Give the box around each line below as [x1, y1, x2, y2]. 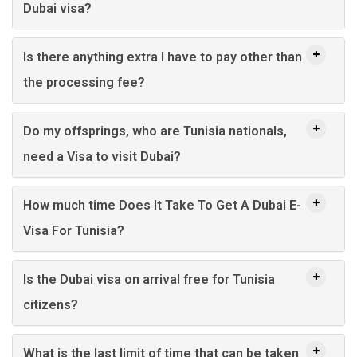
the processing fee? [23, 74, 145, 90]
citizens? [23, 296, 78, 312]
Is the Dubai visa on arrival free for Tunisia [23, 271, 275, 287]
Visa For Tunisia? [23, 222, 124, 238]
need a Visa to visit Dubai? [23, 148, 181, 164]
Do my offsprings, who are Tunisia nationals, [23, 123, 287, 139]
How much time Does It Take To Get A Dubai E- [23, 197, 301, 213]
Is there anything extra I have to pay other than [23, 49, 302, 65]
